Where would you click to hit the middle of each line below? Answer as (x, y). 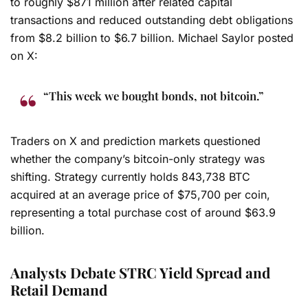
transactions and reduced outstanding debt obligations (152, 20)
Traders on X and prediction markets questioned (135, 141)
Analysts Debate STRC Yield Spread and (140, 273)
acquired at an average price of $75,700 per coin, (140, 194)
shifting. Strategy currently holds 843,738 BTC (130, 176)
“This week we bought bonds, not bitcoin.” (155, 95)
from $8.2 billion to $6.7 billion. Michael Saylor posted (152, 37)
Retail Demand (59, 290)
